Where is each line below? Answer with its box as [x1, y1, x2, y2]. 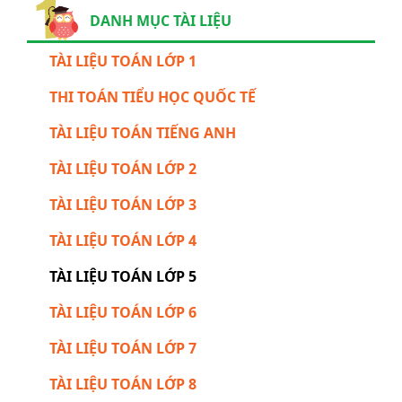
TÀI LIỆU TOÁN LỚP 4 [49, 230, 197, 250]
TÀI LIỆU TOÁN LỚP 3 [49, 194, 197, 214]
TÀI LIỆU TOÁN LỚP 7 [49, 337, 197, 358]
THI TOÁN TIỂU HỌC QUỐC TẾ [49, 86, 256, 107]
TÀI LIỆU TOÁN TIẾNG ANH [49, 122, 236, 143]
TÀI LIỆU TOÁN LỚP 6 [49, 301, 197, 322]
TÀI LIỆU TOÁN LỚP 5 [49, 266, 197, 286]
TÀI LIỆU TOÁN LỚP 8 [49, 373, 197, 394]
